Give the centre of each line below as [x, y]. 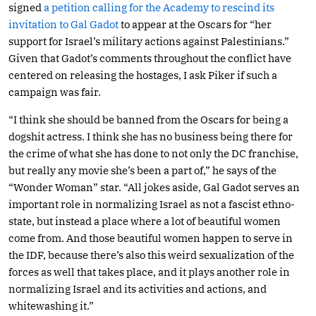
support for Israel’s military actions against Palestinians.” [149, 41]
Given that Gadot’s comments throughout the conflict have [150, 58]
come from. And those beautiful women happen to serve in [151, 238]
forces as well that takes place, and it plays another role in [149, 272]
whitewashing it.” [51, 305]
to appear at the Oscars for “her [195, 24]
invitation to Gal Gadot [63, 24]
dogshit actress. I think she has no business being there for [151, 136]
